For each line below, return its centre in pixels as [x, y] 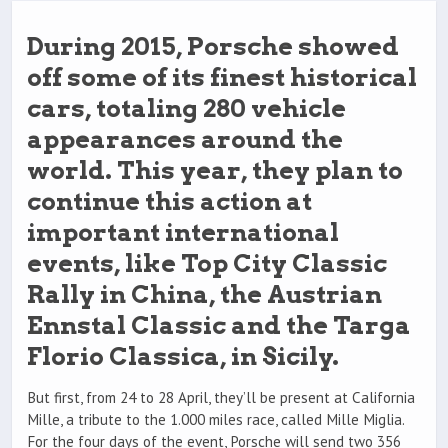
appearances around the [185, 140]
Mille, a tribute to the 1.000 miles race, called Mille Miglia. [215, 420]
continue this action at [169, 202]
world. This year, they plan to [215, 171]
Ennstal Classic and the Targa [219, 326]
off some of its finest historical [222, 78]
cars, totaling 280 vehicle [186, 109]
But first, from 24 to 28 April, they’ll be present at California [221, 398]
